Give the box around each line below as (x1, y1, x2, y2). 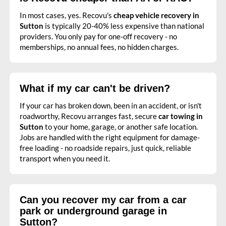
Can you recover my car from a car (20, 194, 187, 206)
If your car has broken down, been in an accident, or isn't (20, 101, 202, 110)
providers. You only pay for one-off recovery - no (20, 32, 177, 41)
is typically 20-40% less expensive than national (43, 21, 204, 31)
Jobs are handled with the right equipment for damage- (20, 133, 200, 142)
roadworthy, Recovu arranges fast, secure (20, 111, 158, 121)
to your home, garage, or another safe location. (43, 122, 198, 132)
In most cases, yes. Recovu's (20, 11, 114, 20)
